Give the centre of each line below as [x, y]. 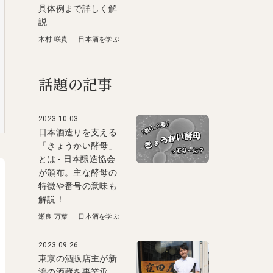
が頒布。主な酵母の [78, 172]
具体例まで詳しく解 [78, 9]
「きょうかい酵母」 [78, 146]
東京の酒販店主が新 [78, 258]
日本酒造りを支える [78, 132]
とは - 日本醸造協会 [77, 159]
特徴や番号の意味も [78, 186]
